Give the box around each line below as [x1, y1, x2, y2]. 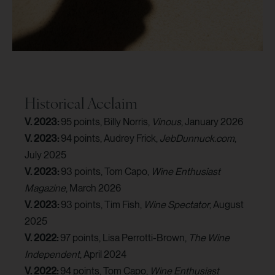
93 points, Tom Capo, [61, 166, 151, 178]
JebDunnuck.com [160, 133, 234, 145]
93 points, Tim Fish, [61, 199, 144, 211]
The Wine [188, 232, 230, 244]
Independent [25, 249, 80, 261]
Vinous [152, 116, 181, 128]
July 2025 [25, 149, 66, 161]
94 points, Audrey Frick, [61, 133, 160, 145]
